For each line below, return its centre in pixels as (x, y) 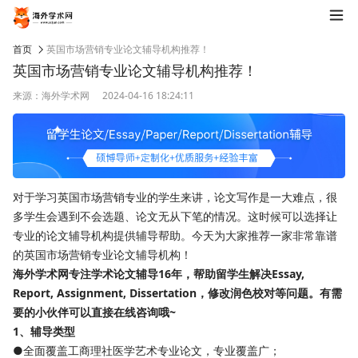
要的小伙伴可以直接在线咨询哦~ (94, 312)
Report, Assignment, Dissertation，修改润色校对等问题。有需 (177, 293)
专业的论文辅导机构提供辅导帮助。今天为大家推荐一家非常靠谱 (175, 236)
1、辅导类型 (44, 332)
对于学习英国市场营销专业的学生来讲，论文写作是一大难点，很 (175, 197)
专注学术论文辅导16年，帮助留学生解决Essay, (187, 274)
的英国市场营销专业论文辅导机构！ (102, 255)
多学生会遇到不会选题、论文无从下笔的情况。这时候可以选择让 (175, 217)
